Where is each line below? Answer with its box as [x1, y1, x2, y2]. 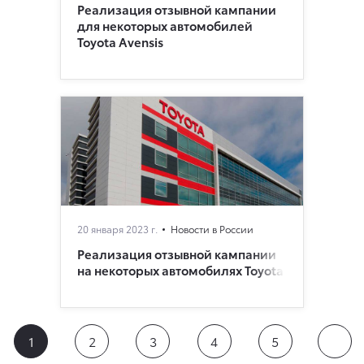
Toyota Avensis [77, 32, 163, 51]
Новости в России [171, 222, 253, 236]
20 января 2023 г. [77, 222, 158, 236]
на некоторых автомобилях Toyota [77, 261, 284, 279]
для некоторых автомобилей [77, 16, 253, 35]
